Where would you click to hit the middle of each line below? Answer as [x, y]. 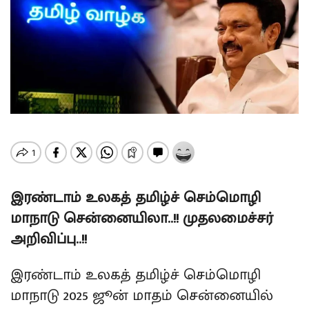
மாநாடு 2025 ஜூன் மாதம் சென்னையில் [142, 295]
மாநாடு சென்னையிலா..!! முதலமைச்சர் [142, 219]
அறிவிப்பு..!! [49, 239]
